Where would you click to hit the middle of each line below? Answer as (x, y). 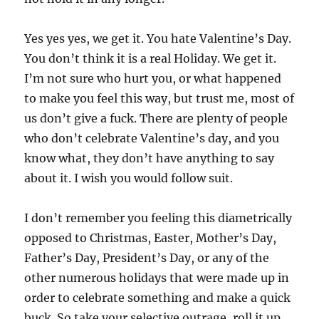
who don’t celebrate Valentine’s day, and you (152, 138)
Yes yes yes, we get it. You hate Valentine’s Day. (158, 39)
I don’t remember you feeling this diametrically (158, 218)
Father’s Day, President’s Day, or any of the (147, 258)
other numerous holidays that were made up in (157, 278)
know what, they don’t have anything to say (150, 158)
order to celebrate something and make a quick (158, 298)
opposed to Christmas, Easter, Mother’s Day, (151, 238)
